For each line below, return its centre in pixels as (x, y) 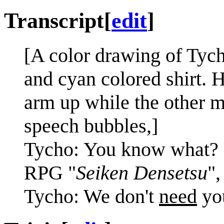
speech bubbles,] (91, 125)
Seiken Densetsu (142, 172)
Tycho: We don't (91, 196)
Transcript (54, 20)
